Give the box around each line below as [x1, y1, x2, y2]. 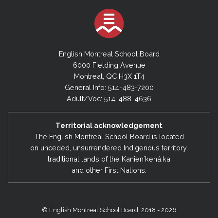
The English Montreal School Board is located [34, 132, 184, 141]
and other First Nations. [72, 165, 146, 174]
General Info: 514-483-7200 [64, 83, 154, 92]
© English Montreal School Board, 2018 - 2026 [41, 206, 177, 214]
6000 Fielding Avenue [73, 61, 145, 70]
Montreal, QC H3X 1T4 [73, 72, 145, 81]
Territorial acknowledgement [55, 121, 163, 129]
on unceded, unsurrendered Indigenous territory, [30, 143, 188, 152]
